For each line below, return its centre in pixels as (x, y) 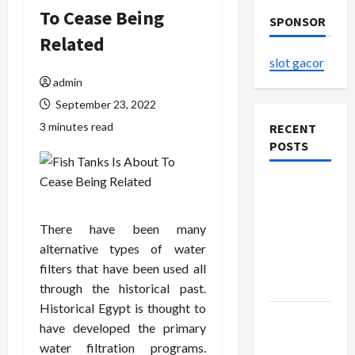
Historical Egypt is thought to (123, 308)
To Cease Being (102, 18)
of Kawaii (296, 226)
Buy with (294, 317)
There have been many (123, 229)
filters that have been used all (123, 268)
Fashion (291, 246)
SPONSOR (297, 21)
